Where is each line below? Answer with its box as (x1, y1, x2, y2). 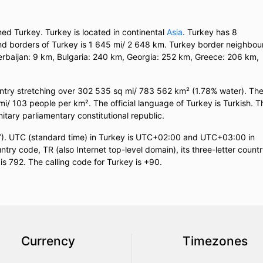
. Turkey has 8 (183, 27, 237, 38)
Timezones (183, 234, 248, 249)
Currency (21, 234, 75, 249)
